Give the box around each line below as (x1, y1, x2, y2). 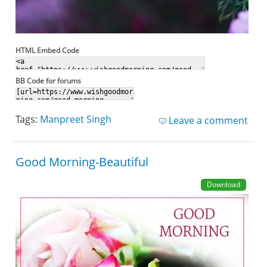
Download (206, 179, 240, 190)
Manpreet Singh (40, 113, 112, 126)
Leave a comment (168, 114, 248, 128)
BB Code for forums (15, 76, 82, 86)
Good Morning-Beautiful (15, 154, 149, 170)
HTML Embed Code (15, 45, 80, 56)
